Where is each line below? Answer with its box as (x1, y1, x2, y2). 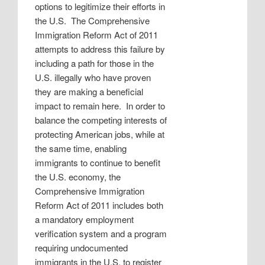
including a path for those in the (35, 57, 154, 70)
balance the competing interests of (35, 114, 167, 127)
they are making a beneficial (35, 85, 144, 98)
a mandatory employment (35, 213, 134, 226)
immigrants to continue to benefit (35, 156, 161, 169)
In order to (126, 99, 166, 112)
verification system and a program (35, 227, 167, 240)
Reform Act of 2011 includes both (35, 199, 164, 212)
